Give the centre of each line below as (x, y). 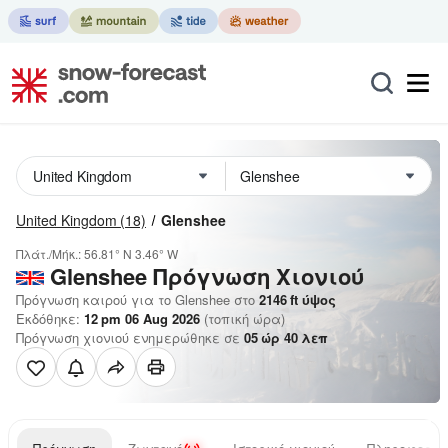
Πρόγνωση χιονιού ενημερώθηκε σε (130, 337)
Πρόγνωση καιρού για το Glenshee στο (135, 299)
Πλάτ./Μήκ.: (50, 253)
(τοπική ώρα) (242, 318)
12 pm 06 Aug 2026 (142, 318)
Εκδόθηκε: (50, 318)
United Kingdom (66, 220)
